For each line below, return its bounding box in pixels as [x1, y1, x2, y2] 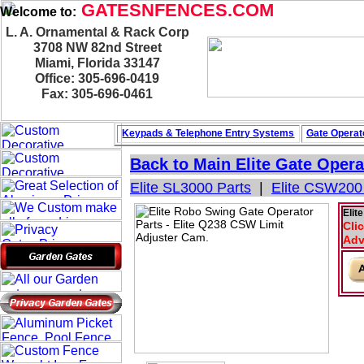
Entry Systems [225, 128, 295, 139]
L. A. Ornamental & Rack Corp [6, 25, 189, 39]
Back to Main [130, 155, 236, 173]
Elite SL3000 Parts [130, 180, 251, 196]
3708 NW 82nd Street [33, 41, 162, 54]
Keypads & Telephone [122, 128, 226, 139]
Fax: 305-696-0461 [41, 87, 154, 101]
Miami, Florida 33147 [35, 56, 160, 70]
